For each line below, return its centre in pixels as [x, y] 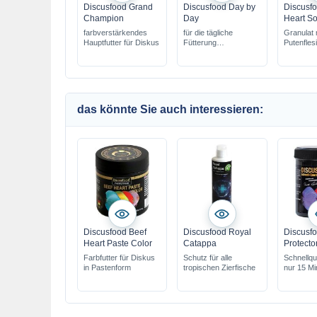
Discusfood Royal [218, 232]
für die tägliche [208, 33]
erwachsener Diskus [219, 52]
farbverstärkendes [115, 33]
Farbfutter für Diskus [119, 258]
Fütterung [200, 42]
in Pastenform [107, 267]
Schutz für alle [208, 258]
